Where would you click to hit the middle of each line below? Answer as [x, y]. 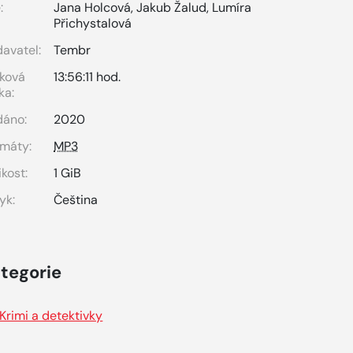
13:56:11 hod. [87, 77]
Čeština [76, 200]
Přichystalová [93, 23]
